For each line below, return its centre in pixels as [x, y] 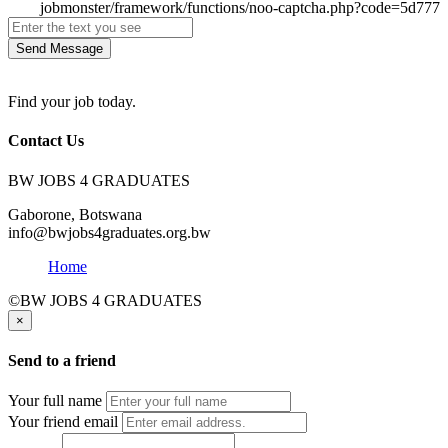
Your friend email [63, 422]
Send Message [59, 49]
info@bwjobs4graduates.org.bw [109, 232]
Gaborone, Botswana [75, 214]
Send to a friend [62, 360]
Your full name [55, 401]
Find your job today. [72, 102]
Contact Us [46, 141]
